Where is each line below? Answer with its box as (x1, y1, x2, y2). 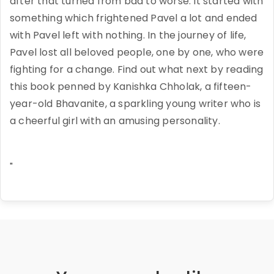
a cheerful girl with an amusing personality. (10, 113, 220, 128)
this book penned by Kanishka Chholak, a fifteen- (10, 79, 252, 94)
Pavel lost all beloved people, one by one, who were (10, 45, 264, 59)
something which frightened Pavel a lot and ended (10, 10, 257, 25)
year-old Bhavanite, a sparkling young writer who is (10, 96, 261, 111)
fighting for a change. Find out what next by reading (10, 62, 264, 76)
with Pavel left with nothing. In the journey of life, (10, 28, 246, 42)
